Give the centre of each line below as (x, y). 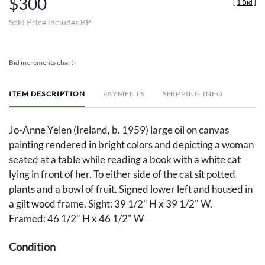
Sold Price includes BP (50, 22)
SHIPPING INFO (193, 94)
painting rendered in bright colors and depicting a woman (131, 145)
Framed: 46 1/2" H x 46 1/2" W (76, 219)
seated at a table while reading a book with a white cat (125, 160)
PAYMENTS (124, 94)
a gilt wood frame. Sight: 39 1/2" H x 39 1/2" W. (111, 204)
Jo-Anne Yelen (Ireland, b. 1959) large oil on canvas (119, 130)
